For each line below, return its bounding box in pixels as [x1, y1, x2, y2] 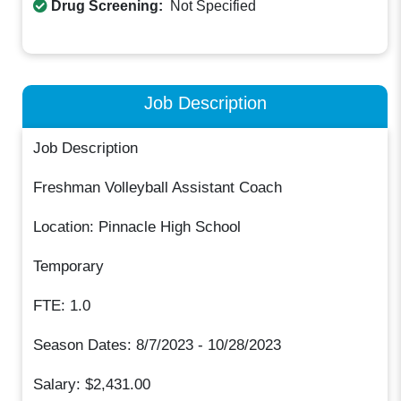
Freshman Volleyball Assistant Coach [33, 178, 283, 196]
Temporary [33, 257, 105, 275]
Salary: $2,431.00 [33, 375, 151, 393]
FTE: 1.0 [33, 296, 91, 314]
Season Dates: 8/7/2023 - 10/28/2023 [33, 336, 282, 354]
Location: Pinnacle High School [33, 218, 242, 235]
